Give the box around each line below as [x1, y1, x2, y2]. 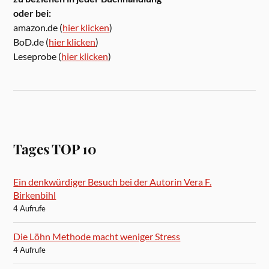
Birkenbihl [13, 189, 56, 201]
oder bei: [13, 7, 52, 19]
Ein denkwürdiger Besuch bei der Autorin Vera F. [13, 175, 212, 187]
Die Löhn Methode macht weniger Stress [13, 230, 181, 242]
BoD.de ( [13, 35, 49, 47]
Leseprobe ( [13, 50, 62, 62]
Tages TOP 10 [13, 139, 97, 158]
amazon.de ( [13, 21, 63, 33]
